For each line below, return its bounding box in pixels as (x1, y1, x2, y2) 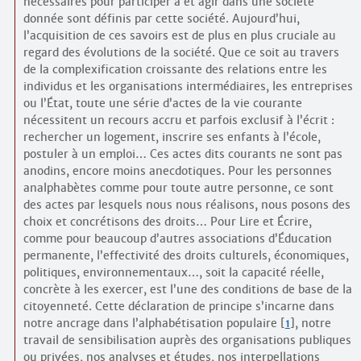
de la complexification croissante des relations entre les (23, 62, 327, 77)
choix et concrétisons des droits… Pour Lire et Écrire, (23, 214, 312, 230)
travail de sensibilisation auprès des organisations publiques (23, 333, 351, 348)
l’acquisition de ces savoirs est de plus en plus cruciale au (23, 28, 336, 44)
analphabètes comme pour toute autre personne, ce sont (23, 180, 334, 196)
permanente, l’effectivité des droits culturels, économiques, (23, 248, 349, 263)
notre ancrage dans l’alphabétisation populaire (23, 316, 277, 331)
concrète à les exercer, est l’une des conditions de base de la (23, 282, 352, 297)
